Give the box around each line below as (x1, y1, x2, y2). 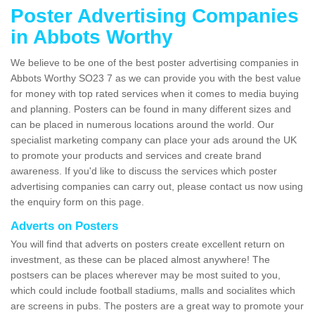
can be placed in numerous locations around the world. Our (11, 119, 274, 131)
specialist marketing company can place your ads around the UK (11, 134, 297, 146)
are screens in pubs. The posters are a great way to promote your (11, 300, 304, 312)
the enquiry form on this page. (11, 196, 147, 208)
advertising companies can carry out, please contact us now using (11, 181, 303, 193)
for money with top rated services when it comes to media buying (11, 88, 299, 100)
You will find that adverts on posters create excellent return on (11, 238, 285, 250)
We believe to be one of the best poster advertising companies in (11, 57, 299, 69)
